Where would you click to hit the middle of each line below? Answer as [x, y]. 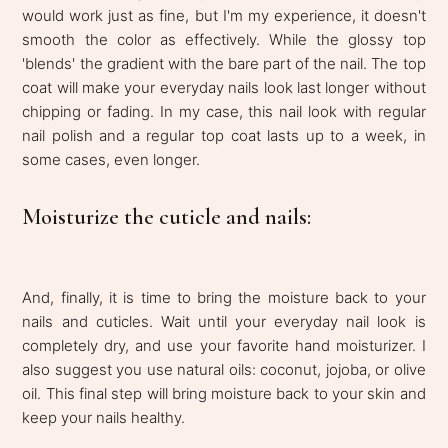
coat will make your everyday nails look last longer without [224, 87]
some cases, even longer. [111, 159]
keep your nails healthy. [106, 417]
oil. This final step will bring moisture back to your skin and [224, 393]
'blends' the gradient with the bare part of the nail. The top [224, 63]
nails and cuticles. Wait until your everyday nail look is [224, 321]
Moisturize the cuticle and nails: [167, 216]
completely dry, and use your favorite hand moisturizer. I [224, 345]
